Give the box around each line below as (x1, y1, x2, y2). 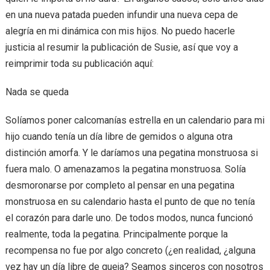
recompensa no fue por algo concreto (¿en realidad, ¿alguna (5, 245, 256, 256)
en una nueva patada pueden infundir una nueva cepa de (5, 9, 238, 20)
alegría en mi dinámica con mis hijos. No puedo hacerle (5, 25, 235, 37)
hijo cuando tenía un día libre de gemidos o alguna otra (5, 131, 233, 142)
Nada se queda (5, 86, 69, 98)
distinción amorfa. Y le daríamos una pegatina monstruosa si (5, 147, 258, 159)
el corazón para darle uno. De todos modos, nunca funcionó (5, 212, 253, 224)
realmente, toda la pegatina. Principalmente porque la (5, 228, 228, 240)
